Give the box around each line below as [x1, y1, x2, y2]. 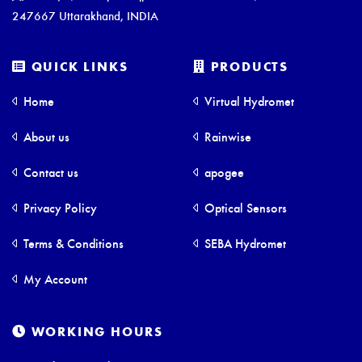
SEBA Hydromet [201, 234, 286, 252]
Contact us [20, 163, 78, 181]
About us [20, 128, 69, 145]
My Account [20, 270, 87, 288]
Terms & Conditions [20, 234, 124, 252]
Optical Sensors [201, 199, 287, 217]
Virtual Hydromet [201, 92, 294, 110]
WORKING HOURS [26, 322, 164, 340]
